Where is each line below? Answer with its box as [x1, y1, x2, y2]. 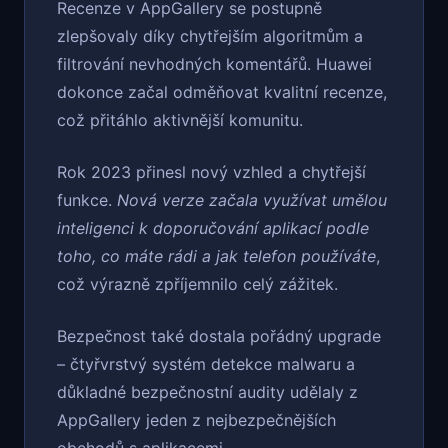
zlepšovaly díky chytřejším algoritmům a [57, 26, 363, 47]
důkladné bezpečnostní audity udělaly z [57, 382, 358, 403]
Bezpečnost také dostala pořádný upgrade [57, 326, 381, 347]
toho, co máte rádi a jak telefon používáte [57, 246, 376, 267]
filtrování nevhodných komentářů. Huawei [57, 54, 372, 75]
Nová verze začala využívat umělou [117, 190, 387, 211]
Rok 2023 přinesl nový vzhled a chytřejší [57, 162, 366, 183]
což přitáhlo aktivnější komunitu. [57, 110, 303, 131]
